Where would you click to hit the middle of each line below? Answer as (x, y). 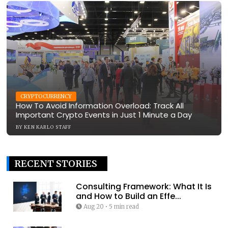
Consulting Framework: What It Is (144, 187)
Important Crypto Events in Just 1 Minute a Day (104, 115)
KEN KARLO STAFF (48, 127)
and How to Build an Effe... (128, 196)
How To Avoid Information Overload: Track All (100, 106)
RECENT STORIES (56, 164)
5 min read (124, 207)
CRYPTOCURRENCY (46, 96)
